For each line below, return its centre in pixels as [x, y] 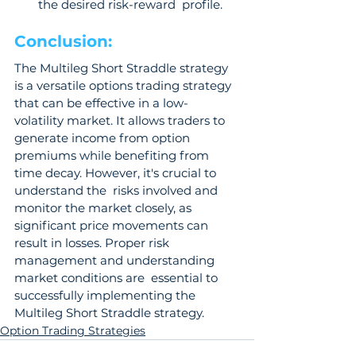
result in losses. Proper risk [93, 243]
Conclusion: [66, 41]
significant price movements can [114, 225]
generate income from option [105, 138]
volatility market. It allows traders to [121, 120]
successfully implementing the [106, 295]
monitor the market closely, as [104, 208]
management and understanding [116, 260]
